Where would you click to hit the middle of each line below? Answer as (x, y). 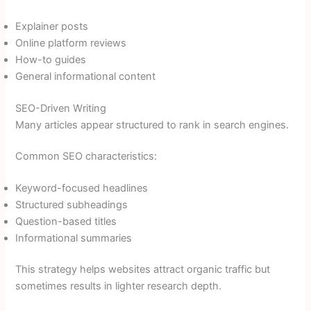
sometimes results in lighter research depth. (119, 286)
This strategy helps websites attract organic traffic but (143, 270)
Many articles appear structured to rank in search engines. (152, 125)
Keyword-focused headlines (82, 188)
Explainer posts (52, 26)
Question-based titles (66, 221)
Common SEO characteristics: (86, 157)
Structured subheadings (72, 204)
